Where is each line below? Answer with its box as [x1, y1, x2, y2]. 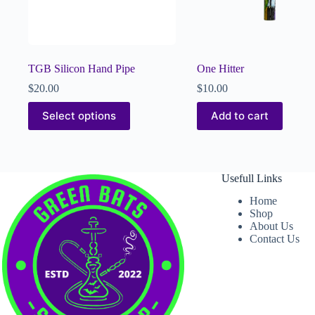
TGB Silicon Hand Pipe [28, 62, 135, 75]
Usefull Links [221, 172, 282, 184]
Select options [42, 109, 116, 123]
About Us [249, 220, 293, 233]
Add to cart [210, 109, 269, 123]
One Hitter [196, 62, 244, 75]
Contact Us [249, 233, 300, 245]
